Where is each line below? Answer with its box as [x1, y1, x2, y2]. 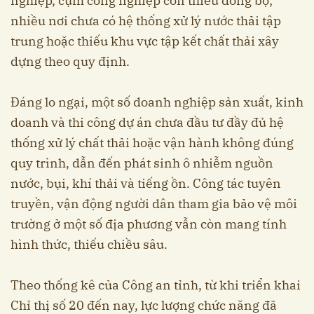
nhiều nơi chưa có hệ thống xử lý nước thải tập [11, 13, 281, 29]
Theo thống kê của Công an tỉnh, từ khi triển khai [11, 277, 301, 294]
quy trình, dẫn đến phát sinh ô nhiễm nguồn [11, 155, 273, 172]
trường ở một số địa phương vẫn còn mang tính [11, 216, 287, 233]
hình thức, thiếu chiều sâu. [11, 236, 168, 253]
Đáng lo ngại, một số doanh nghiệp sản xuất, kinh [11, 94, 303, 111]
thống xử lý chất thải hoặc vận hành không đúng [11, 135, 294, 151]
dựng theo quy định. [11, 53, 130, 70]
